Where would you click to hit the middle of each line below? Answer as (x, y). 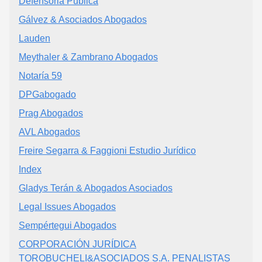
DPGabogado (47, 94)
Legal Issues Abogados (67, 206)
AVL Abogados (49, 132)
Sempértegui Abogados (68, 225)
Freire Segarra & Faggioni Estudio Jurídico (107, 150)
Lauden (35, 38)
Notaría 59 (40, 75)
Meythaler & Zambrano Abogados (88, 57)
